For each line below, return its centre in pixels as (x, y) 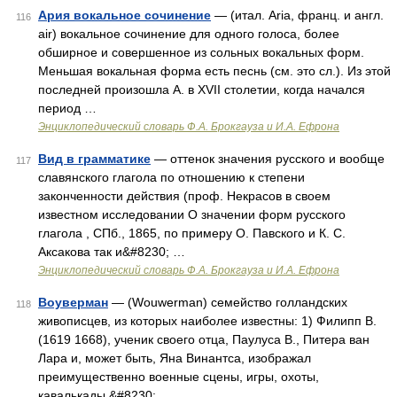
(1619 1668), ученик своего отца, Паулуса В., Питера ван (204, 339)
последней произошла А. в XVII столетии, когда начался (202, 90)
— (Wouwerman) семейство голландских (228, 302)
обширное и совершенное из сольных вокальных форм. (201, 52)
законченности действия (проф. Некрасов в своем (184, 196)
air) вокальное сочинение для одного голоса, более (189, 34)
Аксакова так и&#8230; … (112, 252)
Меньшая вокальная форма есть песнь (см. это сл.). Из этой (214, 71)
